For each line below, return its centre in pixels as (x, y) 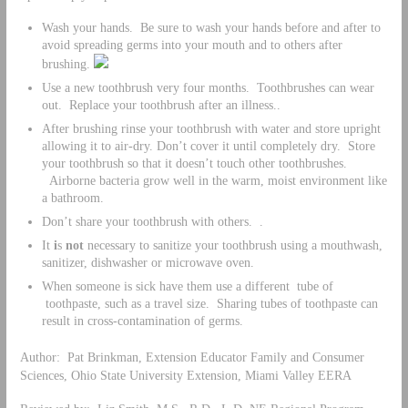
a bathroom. (72, 198)
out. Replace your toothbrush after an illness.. (161, 105)
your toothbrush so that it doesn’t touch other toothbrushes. (194, 163)
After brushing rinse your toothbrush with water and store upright (211, 129)
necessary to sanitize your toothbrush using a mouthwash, (233, 245)
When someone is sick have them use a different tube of (187, 286)
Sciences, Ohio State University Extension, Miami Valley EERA (185, 375)
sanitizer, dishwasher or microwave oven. (148, 263)
